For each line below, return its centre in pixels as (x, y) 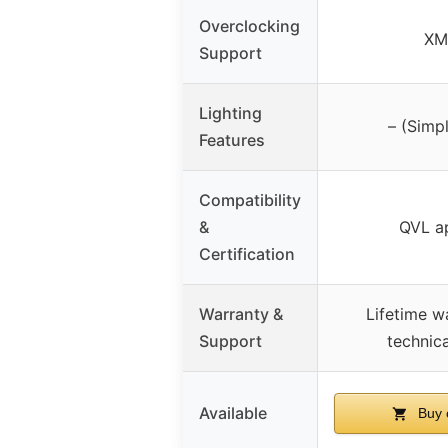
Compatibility (250, 199)
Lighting (230, 112)
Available (233, 412)
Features (232, 139)
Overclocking (249, 25)
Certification (247, 253)
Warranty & (241, 313)
